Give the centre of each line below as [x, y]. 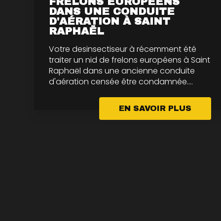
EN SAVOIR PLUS [155, 108]
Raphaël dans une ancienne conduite [122, 71]
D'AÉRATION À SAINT [109, 21]
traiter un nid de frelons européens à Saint [129, 60]
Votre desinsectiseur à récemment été [122, 49]
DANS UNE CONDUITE [111, 11]
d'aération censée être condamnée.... [121, 81]
